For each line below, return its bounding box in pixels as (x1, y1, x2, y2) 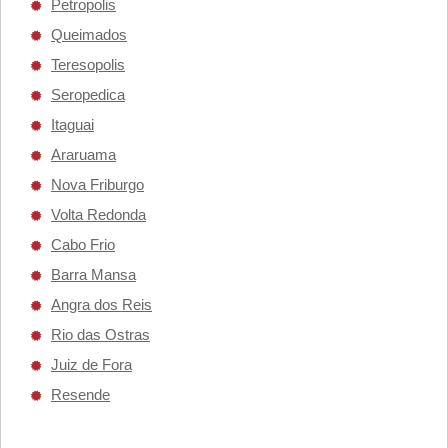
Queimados (51, 26, 127, 43)
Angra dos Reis (51, 296, 152, 313)
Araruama (51, 146, 116, 163)
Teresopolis (51, 56, 125, 73)
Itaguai (51, 116, 94, 133)
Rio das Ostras (51, 326, 150, 343)
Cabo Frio (51, 236, 115, 253)
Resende (51, 386, 110, 403)
